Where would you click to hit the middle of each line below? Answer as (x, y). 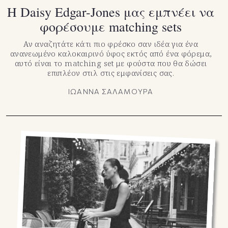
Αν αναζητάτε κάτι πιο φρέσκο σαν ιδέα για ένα (111, 44)
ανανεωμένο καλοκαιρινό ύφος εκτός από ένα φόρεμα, (111, 53)
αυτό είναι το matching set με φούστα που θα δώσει (111, 63)
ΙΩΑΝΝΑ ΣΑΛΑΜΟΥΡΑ (111, 91)
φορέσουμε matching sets (111, 26)
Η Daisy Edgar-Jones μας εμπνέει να (111, 11)
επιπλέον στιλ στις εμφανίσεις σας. (111, 73)
